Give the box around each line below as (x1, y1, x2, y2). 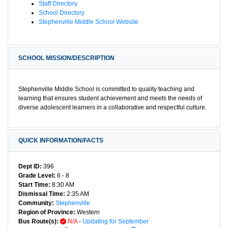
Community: (18, 199, 54, 207)
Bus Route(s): (18, 218, 59, 225)
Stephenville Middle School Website (39, 18, 138, 26)
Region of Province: (18, 209, 75, 216)
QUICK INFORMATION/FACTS (18, 137, 103, 145)
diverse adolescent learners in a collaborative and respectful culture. (18, 104, 207, 111)
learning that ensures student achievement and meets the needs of (18, 95, 202, 102)
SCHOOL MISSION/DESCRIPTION (18, 54, 115, 62)
